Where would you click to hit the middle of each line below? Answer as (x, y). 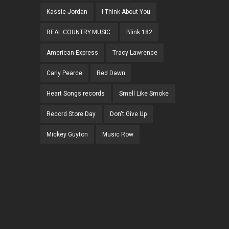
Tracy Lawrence (135, 53)
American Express (72, 53)
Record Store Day (71, 114)
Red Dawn (111, 73)
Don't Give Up (128, 114)
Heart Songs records (76, 94)
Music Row (118, 135)
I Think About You (126, 12)
